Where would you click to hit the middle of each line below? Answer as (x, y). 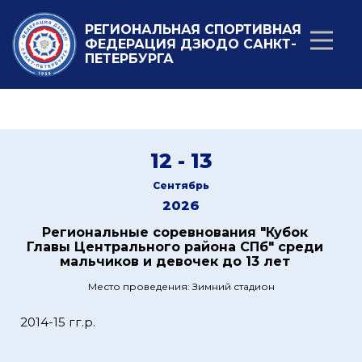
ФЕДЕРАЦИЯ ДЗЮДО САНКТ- (191, 44)
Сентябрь (181, 185)
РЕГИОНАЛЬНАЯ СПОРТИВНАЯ (193, 29)
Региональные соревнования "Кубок (175, 232)
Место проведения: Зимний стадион (181, 286)
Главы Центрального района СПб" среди (175, 247)
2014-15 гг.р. (58, 322)
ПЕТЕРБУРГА (129, 59)
